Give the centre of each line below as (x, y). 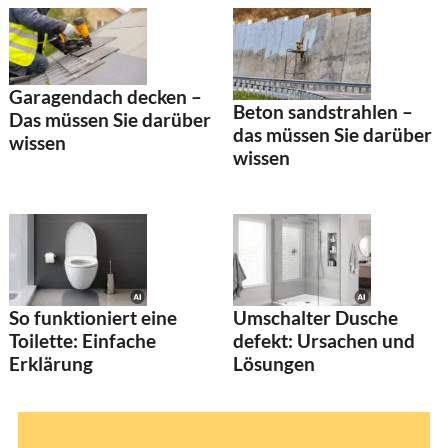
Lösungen (274, 364)
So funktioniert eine (93, 318)
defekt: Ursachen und (324, 341)
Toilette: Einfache (82, 341)
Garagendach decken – (105, 97)
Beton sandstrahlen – (323, 111)
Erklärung (51, 364)
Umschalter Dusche (315, 318)
